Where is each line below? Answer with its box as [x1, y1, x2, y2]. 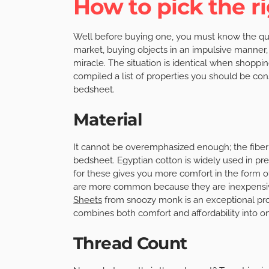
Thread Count [73, 232, 187, 253]
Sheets [73, 194, 102, 205]
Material [73, 109, 142, 130]
